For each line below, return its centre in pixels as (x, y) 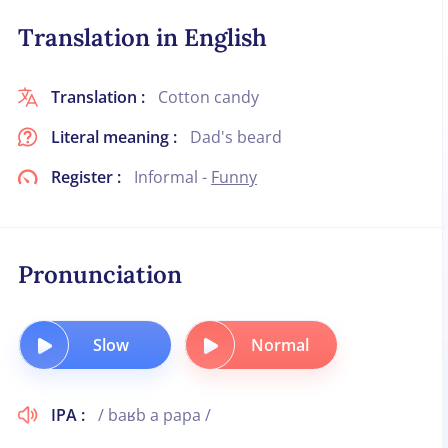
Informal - (173, 177)
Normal (280, 345)
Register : (88, 177)
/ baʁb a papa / (155, 415)
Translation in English (143, 37)
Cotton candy (209, 97)
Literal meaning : (116, 137)
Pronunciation (100, 274)
